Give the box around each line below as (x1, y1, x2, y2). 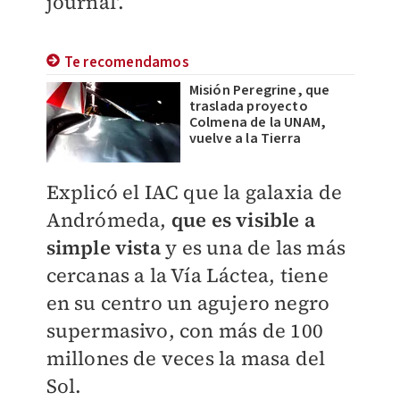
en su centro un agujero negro (46, 289, 330, 316)
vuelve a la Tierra (188, 129, 302, 148)
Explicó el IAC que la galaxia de (46, 179, 342, 205)
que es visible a (171, 206, 315, 233)
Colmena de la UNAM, (188, 112, 327, 132)
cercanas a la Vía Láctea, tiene (46, 262, 329, 288)
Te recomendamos (63, 52, 189, 73)
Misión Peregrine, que (188, 80, 330, 100)
